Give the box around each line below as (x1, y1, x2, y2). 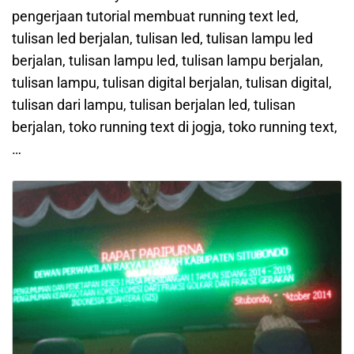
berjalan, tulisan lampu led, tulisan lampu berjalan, (12, 52, 323, 70)
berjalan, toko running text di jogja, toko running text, (12, 119, 337, 136)
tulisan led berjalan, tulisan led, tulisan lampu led (12, 30, 313, 47)
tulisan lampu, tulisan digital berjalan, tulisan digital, (12, 74, 332, 92)
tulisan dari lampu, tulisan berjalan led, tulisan (12, 96, 296, 114)
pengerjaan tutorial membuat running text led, (12, 8, 299, 25)
